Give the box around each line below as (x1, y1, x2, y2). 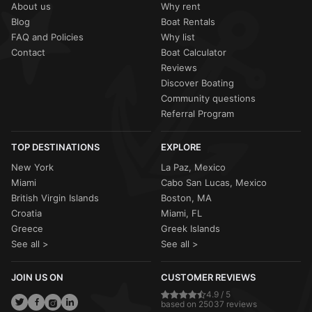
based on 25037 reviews (161, 299, 257, 310)
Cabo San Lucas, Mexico (161, 177, 267, 189)
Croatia (11, 208, 42, 219)
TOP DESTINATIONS (11, 141, 100, 153)
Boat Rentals (161, 16, 215, 28)
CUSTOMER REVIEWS (161, 272, 256, 283)
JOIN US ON (11, 272, 63, 283)
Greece (11, 223, 43, 235)
